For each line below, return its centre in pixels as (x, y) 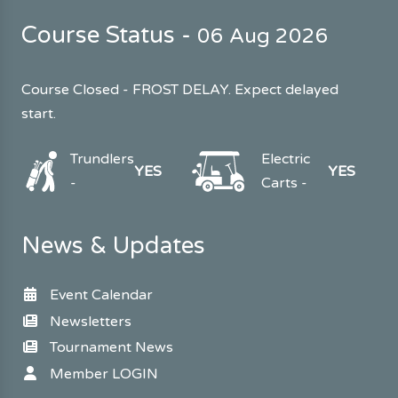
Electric (286, 159)
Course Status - (109, 36)
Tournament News (111, 348)
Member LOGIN (104, 374)
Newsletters (91, 321)
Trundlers (102, 159)
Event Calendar (101, 295)
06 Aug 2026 (263, 37)
